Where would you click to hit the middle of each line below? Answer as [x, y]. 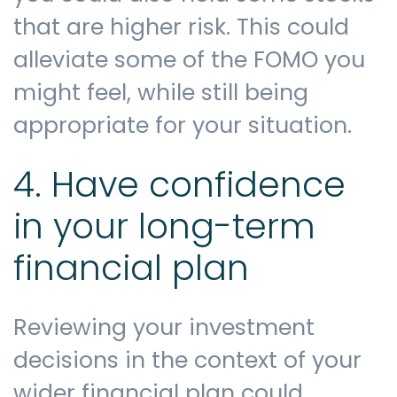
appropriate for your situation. [189, 125]
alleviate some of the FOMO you [189, 59]
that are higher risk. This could [181, 27]
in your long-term [164, 226]
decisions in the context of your [187, 361]
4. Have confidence [179, 184]
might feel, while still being [161, 92]
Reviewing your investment [164, 328]
